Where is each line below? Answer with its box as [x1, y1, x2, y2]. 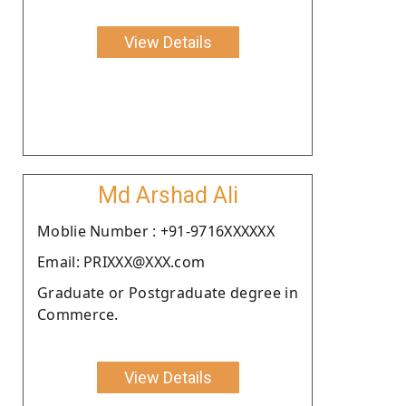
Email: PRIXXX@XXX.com [37, 251, 206, 272]
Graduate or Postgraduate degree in [37, 282, 298, 303]
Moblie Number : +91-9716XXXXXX [37, 220, 275, 241]
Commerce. [37, 304, 119, 324]
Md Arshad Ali [97, 181, 238, 208]
